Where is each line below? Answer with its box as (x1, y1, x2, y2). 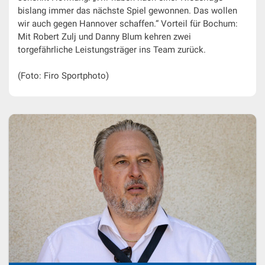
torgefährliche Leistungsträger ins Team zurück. (18, 44, 206, 55)
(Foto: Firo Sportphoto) (18, 70, 109, 82)
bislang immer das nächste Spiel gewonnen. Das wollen (18, 5, 237, 16)
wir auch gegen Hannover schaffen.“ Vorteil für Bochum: (18, 18, 238, 29)
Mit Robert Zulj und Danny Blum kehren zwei (18, 31, 191, 42)
